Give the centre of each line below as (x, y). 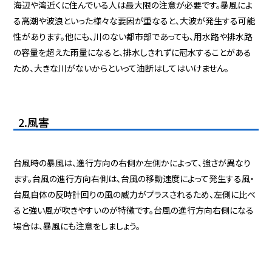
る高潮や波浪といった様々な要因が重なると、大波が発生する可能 (134, 21)
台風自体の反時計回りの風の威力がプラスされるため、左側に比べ (135, 195)
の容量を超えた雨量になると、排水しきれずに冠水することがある (133, 53)
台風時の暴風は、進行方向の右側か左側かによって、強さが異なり (132, 163)
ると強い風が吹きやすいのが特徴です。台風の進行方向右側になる (134, 210)
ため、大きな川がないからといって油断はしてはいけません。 (121, 68)
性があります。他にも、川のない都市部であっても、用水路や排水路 (133, 37)
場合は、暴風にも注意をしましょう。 (77, 226)
